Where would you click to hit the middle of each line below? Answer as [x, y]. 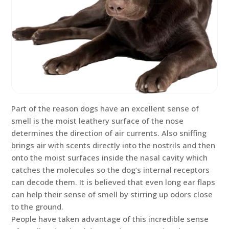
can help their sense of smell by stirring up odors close [112, 194]
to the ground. [38, 207]
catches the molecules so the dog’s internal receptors [111, 170]
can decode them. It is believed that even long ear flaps [113, 182]
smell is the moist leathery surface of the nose [98, 121]
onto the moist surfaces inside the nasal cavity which [110, 158]
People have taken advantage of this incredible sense [110, 219]
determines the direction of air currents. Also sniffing [109, 133]
